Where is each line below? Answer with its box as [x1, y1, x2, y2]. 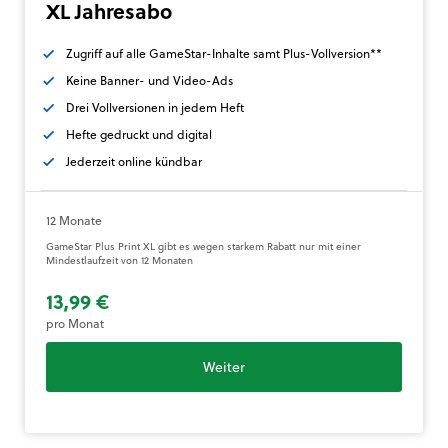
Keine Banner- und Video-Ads [66, 71, 233, 90]
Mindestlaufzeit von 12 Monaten [46, 253, 193, 268]
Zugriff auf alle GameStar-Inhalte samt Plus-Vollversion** [66, 44, 382, 63]
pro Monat [46, 314, 104, 333]
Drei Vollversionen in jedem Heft [66, 98, 244, 117]
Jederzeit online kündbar [66, 152, 202, 171]
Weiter [203, 356, 245, 378]
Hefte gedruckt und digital [66, 125, 212, 144]
